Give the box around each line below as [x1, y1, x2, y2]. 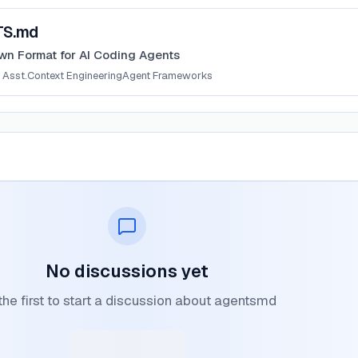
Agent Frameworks [122, 69, 213, 82]
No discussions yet [45, 260, 209, 282]
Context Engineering [27, 69, 122, 82]
